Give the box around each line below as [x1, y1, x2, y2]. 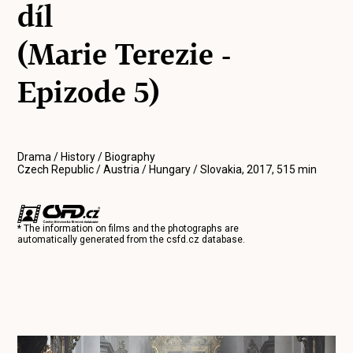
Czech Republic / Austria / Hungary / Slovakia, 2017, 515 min [17, 163, 318, 176]
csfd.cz [166, 234, 200, 245]
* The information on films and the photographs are [17, 223, 240, 234]
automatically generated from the [17, 234, 167, 245]
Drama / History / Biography [17, 150, 156, 163]
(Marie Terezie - [17, 35, 232, 73]
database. [199, 234, 246, 245]
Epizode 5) [17, 73, 160, 111]
